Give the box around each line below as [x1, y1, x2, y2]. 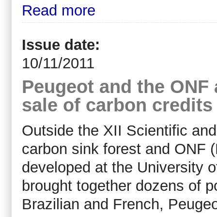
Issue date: [22, 36, 104, 53]
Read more [22, 2, 95, 19]
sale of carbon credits [22, 94, 213, 115]
